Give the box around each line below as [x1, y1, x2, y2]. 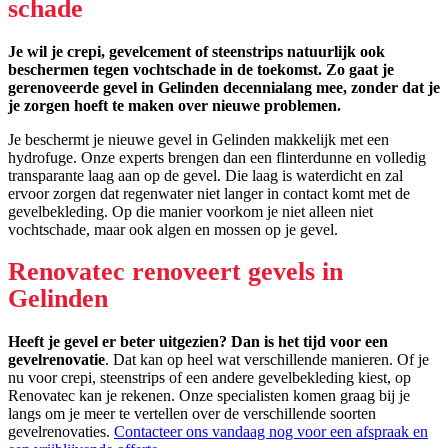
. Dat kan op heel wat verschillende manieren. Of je [105, 350, 429, 368]
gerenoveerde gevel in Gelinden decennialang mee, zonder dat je [8, 79, 440, 97]
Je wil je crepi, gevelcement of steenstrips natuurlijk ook [8, 43, 385, 61]
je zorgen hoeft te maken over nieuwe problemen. [8, 97, 341, 115]
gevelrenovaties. [8, 422, 114, 440]
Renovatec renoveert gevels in [8, 256, 343, 286]
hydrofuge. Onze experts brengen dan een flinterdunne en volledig [8, 149, 426, 167]
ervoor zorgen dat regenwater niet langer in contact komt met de [8, 185, 410, 203]
